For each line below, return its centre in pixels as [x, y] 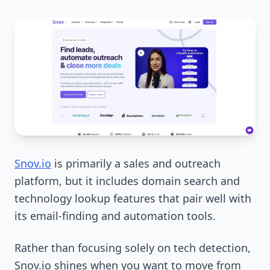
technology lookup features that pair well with [133, 199]
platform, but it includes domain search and [127, 181]
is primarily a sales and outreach [137, 164]
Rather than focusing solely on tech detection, [133, 248]
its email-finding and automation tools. [115, 216]
